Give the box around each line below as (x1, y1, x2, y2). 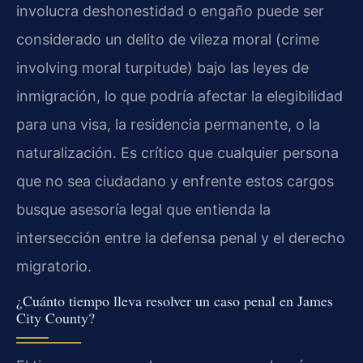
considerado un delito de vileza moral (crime (16, 31, 319, 49)
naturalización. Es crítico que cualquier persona (16, 144, 339, 162)
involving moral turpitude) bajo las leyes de (16, 59, 309, 77)
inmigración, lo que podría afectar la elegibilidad (16, 88, 343, 105)
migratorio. (16, 258, 92, 275)
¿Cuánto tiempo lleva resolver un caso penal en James (16, 290, 333, 310)
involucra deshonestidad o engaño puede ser (16, 2, 324, 20)
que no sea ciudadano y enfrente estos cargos (16, 173, 334, 190)
